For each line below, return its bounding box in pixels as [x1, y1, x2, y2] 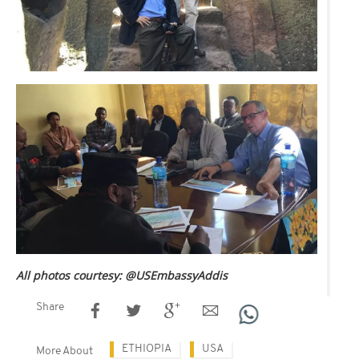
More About [36, 345, 93, 357]
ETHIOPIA [122, 342, 171, 355]
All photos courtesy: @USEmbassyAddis [16, 267, 228, 283]
